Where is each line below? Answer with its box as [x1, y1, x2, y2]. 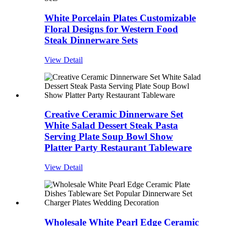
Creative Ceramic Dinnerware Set [44, 109, 183, 120]
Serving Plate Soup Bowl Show [44, 131, 173, 142]
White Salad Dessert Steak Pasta [44, 120, 178, 131]
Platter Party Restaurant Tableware [44, 142, 192, 153]
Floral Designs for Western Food [44, 24, 178, 34]
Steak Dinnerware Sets [44, 35, 138, 45]
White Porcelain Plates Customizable [44, 13, 196, 23]
